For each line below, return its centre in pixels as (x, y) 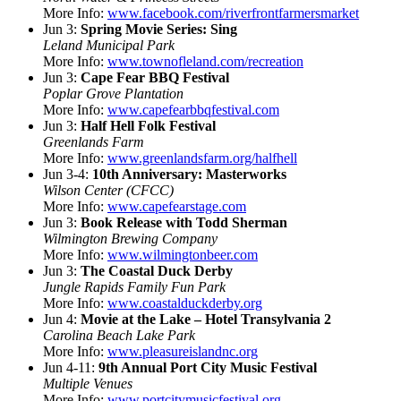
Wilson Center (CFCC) (108, 190)
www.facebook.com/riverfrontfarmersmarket (233, 13)
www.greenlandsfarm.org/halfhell (202, 158)
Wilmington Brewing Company (130, 238)
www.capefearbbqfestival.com (193, 109)
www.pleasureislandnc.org (183, 351)
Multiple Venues (88, 383)
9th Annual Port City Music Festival (208, 367)
